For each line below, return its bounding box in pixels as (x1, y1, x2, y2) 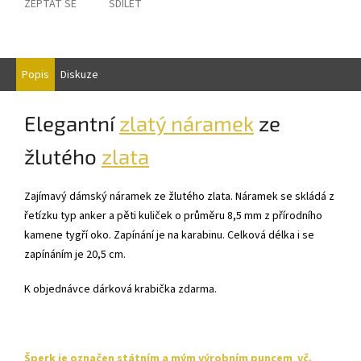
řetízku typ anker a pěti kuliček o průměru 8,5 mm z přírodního (24, 207, 322, 224)
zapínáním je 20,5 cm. (24, 246, 126, 263)
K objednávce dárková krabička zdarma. (24, 280, 217, 297)
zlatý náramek (119, 110, 254, 136)
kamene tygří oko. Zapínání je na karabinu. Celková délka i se (24, 226, 314, 243)
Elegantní (24, 110, 119, 136)
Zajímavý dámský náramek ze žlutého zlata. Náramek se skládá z (24, 188, 334, 205)
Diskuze (60, 67, 98, 84)
